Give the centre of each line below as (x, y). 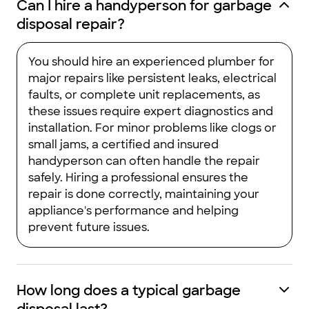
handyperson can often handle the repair (144, 161)
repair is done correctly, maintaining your (144, 194)
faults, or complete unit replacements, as (144, 95)
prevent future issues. (89, 227)
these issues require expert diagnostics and (151, 111)
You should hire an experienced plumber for (151, 62)
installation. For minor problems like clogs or (152, 128)
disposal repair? (71, 24)
